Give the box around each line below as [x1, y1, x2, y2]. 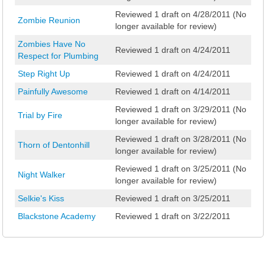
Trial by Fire [18, 110, 62, 121]
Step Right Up [18, 69, 70, 79]
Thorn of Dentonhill [18, 140, 90, 150]
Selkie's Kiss [18, 194, 64, 204]
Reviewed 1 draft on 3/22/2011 [115, 211, 230, 221]
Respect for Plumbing [18, 51, 99, 61]
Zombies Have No [18, 39, 85, 49]
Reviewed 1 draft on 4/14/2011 [115, 87, 230, 97]
